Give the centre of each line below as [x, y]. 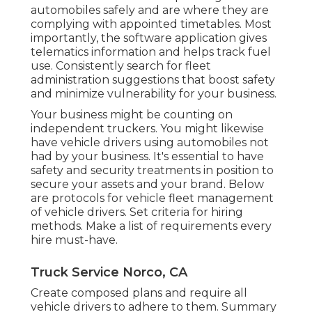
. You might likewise [210, 128]
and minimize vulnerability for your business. [154, 93]
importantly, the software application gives [149, 38]
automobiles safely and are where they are [150, 10]
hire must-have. [74, 240]
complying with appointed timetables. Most [151, 24]
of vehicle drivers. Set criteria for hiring [137, 212]
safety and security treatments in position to [152, 170]
